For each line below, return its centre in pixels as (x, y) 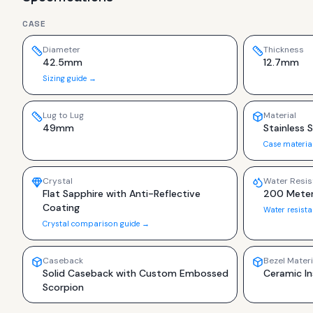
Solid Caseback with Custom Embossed (136, 273)
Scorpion (63, 287)
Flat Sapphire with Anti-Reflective (122, 194)
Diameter (61, 50)
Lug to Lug (63, 115)
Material (280, 115)
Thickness (284, 50)
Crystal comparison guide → (96, 224)
